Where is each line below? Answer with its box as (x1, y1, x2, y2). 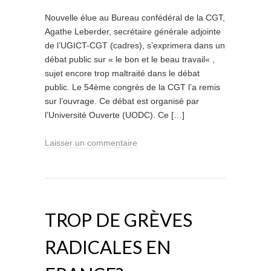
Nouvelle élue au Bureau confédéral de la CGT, (45, 13, 225, 22)
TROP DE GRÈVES (45, 209, 192, 230)
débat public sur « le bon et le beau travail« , (45, 54, 215, 64)
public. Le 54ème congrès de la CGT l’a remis (45, 82, 220, 92)
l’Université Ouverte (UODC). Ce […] (45, 110, 184, 120)
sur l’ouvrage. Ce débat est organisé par (45, 96, 199, 106)
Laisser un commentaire (45, 138, 137, 148)
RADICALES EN (45, 236, 171, 258)
